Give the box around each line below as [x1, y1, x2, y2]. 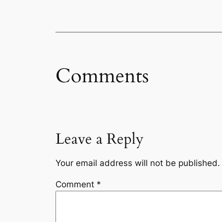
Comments [55, 62, 149, 90]
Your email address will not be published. [55, 158, 220, 168]
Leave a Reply [55, 129, 144, 150]
